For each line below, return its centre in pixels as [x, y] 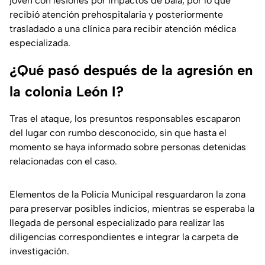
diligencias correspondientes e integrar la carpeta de [124, 237]
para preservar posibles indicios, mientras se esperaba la [132, 209]
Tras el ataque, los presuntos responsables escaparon [125, 119]
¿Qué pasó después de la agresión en [131, 70]
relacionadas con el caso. [63, 161]
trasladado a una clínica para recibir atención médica [123, 29]
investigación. [39, 251]
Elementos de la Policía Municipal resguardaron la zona [127, 195]
